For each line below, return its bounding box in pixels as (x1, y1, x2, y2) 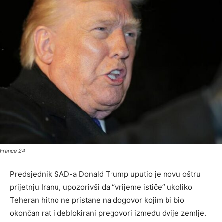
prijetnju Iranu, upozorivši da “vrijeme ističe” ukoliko (10, 182, 192, 192)
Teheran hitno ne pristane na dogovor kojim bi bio (10, 195, 184, 205)
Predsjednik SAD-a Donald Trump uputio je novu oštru (10, 169, 201, 179)
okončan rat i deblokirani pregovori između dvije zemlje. (10, 208, 206, 218)
